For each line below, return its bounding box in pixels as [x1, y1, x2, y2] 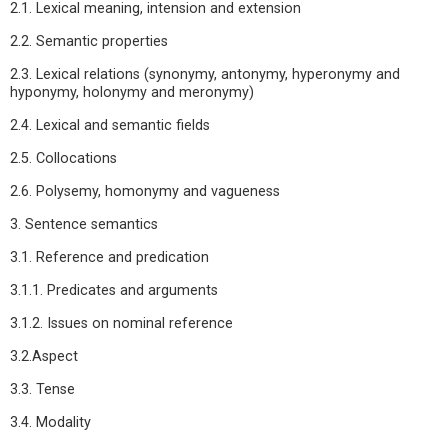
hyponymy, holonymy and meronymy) [10, 84, 254, 101]
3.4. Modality [10, 414, 91, 431]
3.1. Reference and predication [10, 249, 209, 266]
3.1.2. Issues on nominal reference [10, 315, 233, 332]
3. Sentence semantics [10, 216, 158, 233]
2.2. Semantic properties [10, 33, 168, 50]
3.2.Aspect [10, 348, 78, 365]
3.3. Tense [10, 381, 75, 398]
